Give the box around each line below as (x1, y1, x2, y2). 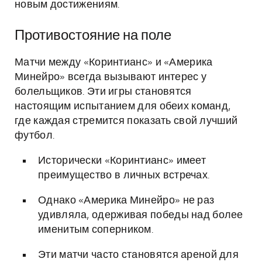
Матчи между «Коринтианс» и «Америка (15, 57, 213, 68)
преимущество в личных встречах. (38, 170, 210, 181)
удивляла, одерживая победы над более (38, 210, 243, 220)
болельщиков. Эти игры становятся (15, 87, 192, 97)
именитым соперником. (38, 225, 154, 235)
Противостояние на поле (15, 29, 171, 43)
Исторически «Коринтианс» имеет (38, 156, 206, 166)
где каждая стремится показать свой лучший (15, 116, 238, 126)
